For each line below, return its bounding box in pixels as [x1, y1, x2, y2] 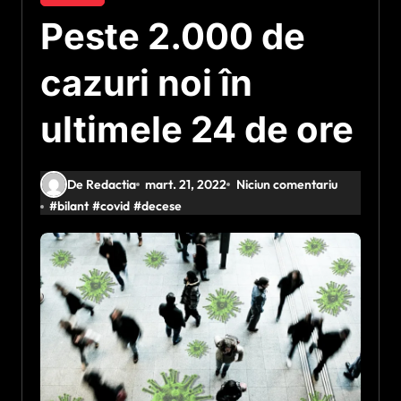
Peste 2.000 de [40, 14, 305, 58]
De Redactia [67, 175, 136, 192]
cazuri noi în [40, 61, 252, 105]
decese [141, 198, 183, 214]
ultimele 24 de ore [40, 107, 354, 151]
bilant [57, 198, 90, 214]
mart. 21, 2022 [145, 175, 227, 192]
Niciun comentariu [235, 175, 337, 192]
